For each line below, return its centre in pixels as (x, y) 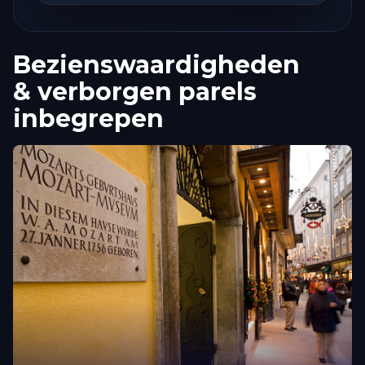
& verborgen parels (135, 91)
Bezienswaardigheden (156, 64)
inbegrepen (88, 118)
